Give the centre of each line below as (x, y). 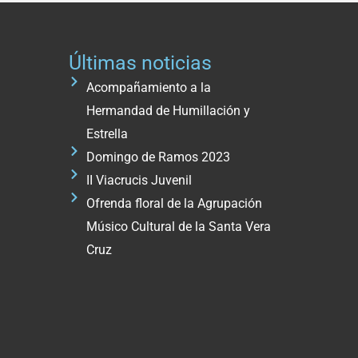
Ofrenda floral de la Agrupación (175, 204)
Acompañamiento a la (149, 88)
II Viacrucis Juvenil (139, 181)
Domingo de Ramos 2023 (159, 157)
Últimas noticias (140, 63)
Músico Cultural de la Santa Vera (179, 227)
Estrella (107, 134)
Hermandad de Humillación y (169, 111)
